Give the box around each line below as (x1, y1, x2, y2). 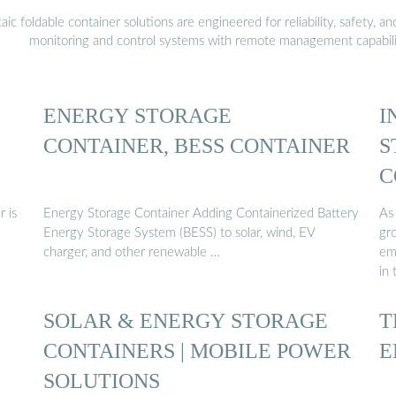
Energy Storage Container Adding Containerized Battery (43, 207, 359, 221)
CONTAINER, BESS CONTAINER (43, 133, 350, 157)
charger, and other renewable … (43, 246, 220, 260)
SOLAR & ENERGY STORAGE (43, 308, 328, 333)
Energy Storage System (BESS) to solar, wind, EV (43, 226, 316, 240)
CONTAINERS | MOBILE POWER (43, 339, 351, 363)
